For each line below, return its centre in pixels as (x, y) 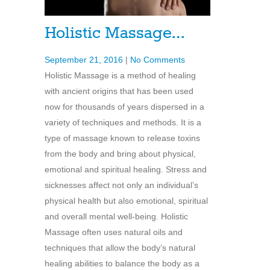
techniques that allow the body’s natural (120, 247)
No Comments (158, 59)
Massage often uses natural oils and (114, 232)
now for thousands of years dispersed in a (124, 106)
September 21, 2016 (84, 59)
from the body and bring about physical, (120, 153)
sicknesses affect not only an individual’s (121, 185)
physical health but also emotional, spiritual (126, 200)
